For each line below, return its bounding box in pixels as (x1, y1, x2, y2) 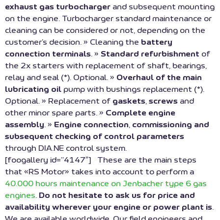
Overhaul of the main (116, 74, 202, 82)
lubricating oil (5, 85, 61, 94)
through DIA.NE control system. (5, 144, 127, 153)
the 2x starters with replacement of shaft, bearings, (5, 62, 207, 70)
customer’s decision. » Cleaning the (5, 38, 141, 47)
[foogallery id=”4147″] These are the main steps (5, 156, 196, 165)
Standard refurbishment (99, 50, 199, 58)
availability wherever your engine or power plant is (5, 203, 212, 212)
